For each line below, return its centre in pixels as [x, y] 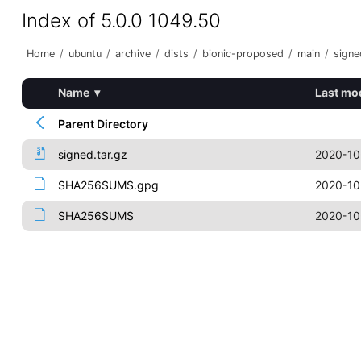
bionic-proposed [243, 54]
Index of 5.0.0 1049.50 [121, 21]
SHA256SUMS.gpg [108, 185]
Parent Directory [103, 124]
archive [133, 54]
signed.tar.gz [92, 154]
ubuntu [85, 54]
